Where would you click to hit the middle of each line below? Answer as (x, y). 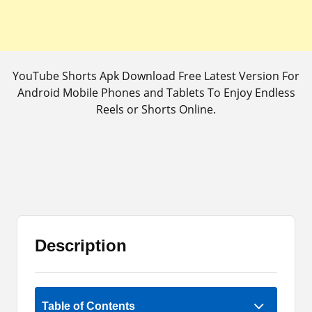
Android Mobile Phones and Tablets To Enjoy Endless (156, 93)
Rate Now (156, 279)
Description (81, 245)
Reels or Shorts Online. (156, 109)
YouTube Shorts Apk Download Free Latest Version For (156, 76)
